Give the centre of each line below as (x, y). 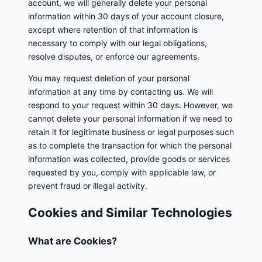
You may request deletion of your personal (109, 78)
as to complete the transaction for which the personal (130, 145)
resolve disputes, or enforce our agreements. (114, 56)
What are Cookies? (73, 241)
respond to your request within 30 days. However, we (130, 105)
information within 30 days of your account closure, (126, 16)
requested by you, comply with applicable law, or (122, 172)
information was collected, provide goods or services (129, 158)
